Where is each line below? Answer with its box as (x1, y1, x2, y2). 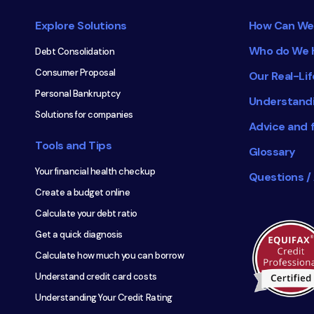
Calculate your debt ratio (35, 207, 137, 220)
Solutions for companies (35, 109, 133, 121)
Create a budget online (35, 186, 130, 199)
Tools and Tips (35, 138, 112, 153)
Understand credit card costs (35, 271, 157, 283)
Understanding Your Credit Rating (35, 292, 172, 304)
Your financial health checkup (35, 165, 156, 178)
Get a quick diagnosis (35, 228, 123, 241)
